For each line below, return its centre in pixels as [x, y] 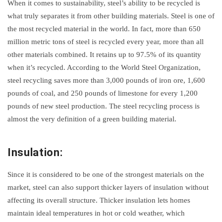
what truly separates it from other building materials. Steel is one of [111, 16]
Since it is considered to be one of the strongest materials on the [106, 174]
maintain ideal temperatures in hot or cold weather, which [96, 213]
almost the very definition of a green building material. [92, 119]
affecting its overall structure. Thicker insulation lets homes [99, 200]
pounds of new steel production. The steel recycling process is [104, 106]
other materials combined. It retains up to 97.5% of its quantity [104, 54]
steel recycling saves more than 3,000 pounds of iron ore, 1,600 [106, 80]
